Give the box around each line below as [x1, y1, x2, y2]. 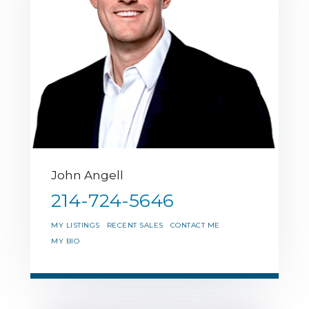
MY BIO [51, 236, 79, 246]
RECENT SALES [106, 220, 163, 230]
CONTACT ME [170, 220, 220, 230]
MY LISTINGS [51, 220, 100, 230]
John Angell [51, 168, 123, 182]
